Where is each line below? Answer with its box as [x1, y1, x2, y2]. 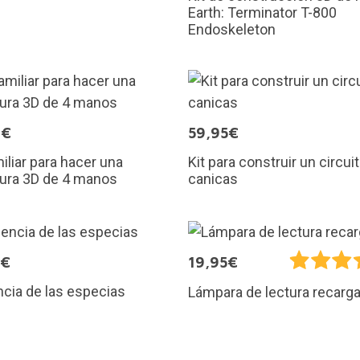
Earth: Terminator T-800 [188, 3, 337, 21]
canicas [188, 170, 238, 187]
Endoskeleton [188, 20, 276, 38]
